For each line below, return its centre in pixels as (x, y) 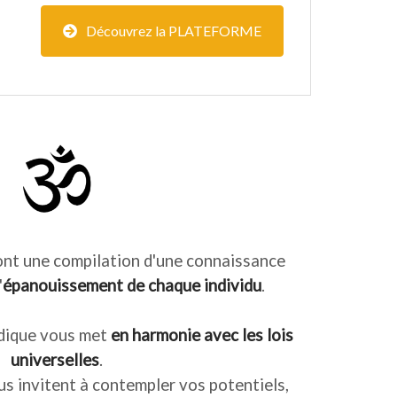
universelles (54, 360)
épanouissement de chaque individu (132, 286)
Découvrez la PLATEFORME (174, 31)
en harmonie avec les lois (202, 335)
